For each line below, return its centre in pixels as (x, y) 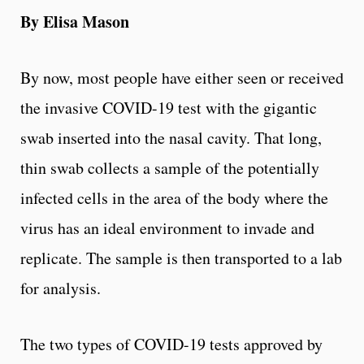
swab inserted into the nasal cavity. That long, (171, 137)
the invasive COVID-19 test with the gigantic (169, 107)
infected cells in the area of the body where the (174, 197)
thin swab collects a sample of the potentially (170, 167)
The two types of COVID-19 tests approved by (171, 344)
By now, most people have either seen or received (182, 77)
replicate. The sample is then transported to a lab (181, 258)
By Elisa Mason (75, 21)
